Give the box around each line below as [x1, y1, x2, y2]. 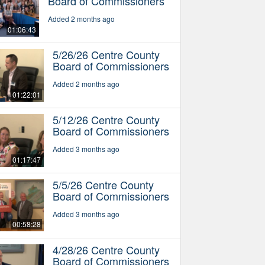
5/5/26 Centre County [52, 176, 154, 192]
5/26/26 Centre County [52, 46, 160, 62]
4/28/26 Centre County [52, 241, 160, 257]
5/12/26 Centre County [52, 111, 160, 127]
